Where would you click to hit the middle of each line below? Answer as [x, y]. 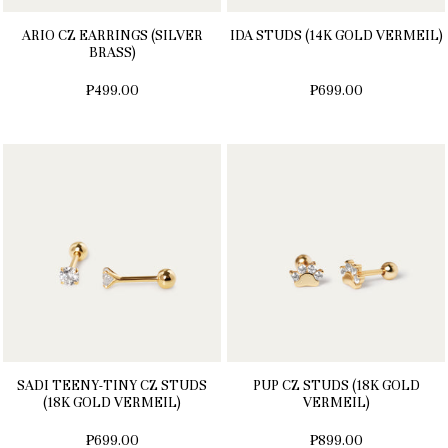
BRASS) [112, 53]
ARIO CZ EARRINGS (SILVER [112, 36]
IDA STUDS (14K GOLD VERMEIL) [336, 36]
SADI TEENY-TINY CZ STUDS [112, 386]
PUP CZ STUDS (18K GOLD [336, 386]
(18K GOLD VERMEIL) [112, 403]
